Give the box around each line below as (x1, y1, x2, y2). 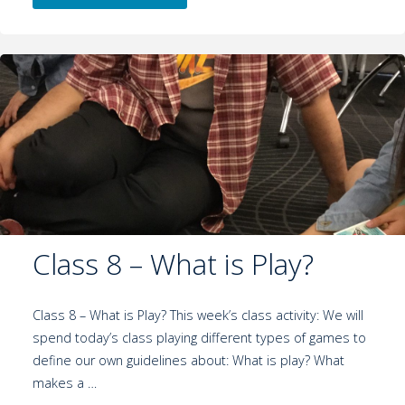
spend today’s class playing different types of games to (32, 329, 366, 347)
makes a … (32, 374, 97, 392)
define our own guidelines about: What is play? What (32, 352, 344, 370)
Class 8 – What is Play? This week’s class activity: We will (32, 306, 363, 325)
